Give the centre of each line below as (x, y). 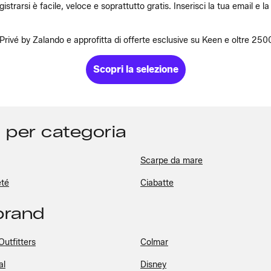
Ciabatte (157, 183)
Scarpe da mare (171, 161)
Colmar (154, 243)
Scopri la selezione (135, 70)
